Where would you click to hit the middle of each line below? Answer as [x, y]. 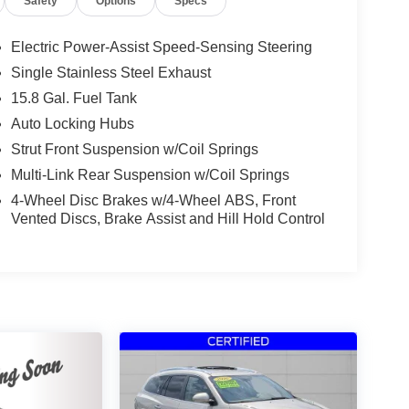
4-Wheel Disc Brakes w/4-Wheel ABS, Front [153, 201]
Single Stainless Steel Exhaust [110, 73]
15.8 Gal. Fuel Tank [73, 99]
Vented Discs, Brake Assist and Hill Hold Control [168, 219]
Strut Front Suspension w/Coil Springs [134, 150]
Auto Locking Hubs [72, 124]
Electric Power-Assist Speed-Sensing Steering [161, 47]
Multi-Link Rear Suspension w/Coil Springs [150, 175]
